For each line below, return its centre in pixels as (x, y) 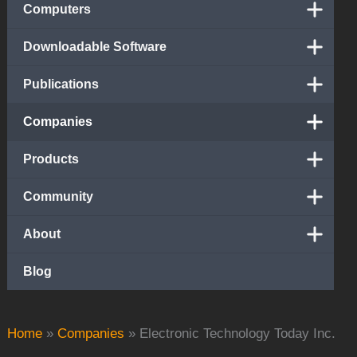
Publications (61, 84)
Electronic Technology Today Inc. (238, 334)
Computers (57, 9)
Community (59, 196)
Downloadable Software (95, 46)
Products (51, 159)
